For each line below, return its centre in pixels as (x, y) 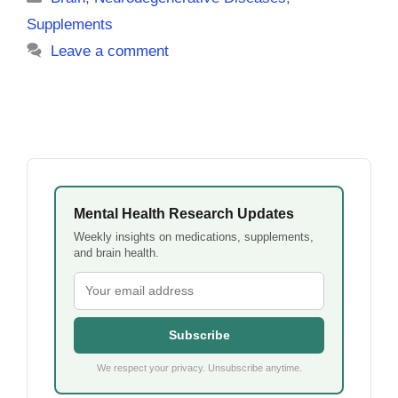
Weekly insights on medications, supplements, (194, 237)
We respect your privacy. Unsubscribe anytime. (199, 368)
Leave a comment (110, 51)
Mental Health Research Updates (184, 214)
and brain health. (116, 253)
